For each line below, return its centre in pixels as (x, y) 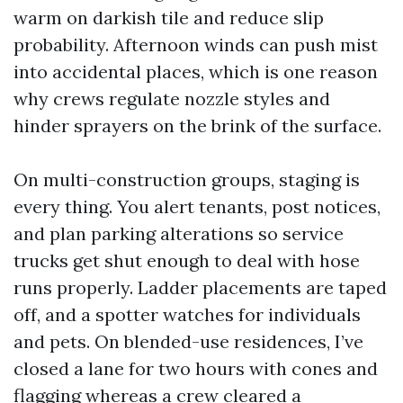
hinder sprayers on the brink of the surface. (197, 125)
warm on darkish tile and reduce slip (169, 18)
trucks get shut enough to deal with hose (187, 260)
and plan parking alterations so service (179, 233)
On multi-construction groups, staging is (187, 179)
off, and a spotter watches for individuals (187, 314)
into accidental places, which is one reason (196, 72)
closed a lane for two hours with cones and (196, 368)
